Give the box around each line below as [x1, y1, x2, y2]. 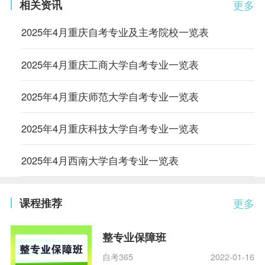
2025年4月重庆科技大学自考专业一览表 [21, 121, 199, 135]
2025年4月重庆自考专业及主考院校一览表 [21, 25, 209, 40]
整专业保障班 [102, 230, 167, 245]
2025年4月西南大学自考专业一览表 [21, 153, 179, 167]
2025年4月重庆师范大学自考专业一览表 [21, 89, 199, 104]
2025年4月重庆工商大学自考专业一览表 [21, 57, 199, 72]
